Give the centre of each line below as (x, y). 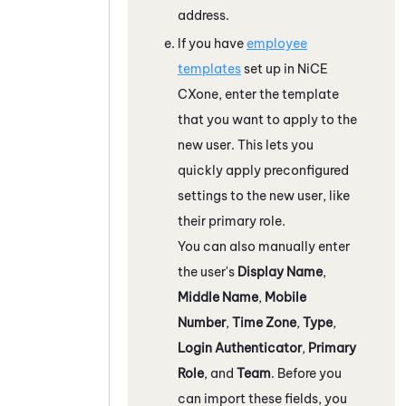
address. (203, 15)
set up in (269, 68)
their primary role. (232, 221)
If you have (212, 43)
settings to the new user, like (264, 195)
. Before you (306, 373)
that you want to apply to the (267, 119)
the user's (208, 271)
